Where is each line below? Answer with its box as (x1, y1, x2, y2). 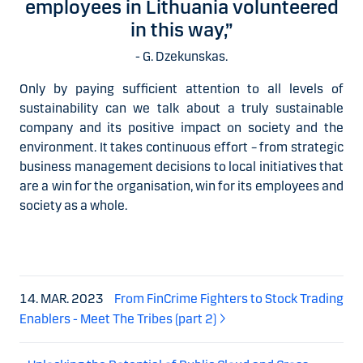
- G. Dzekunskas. (135, 48, 228, 64)
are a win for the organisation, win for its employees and (19, 177, 344, 194)
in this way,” (130, 18, 233, 41)
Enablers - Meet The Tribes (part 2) (19, 310, 216, 327)
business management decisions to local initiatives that (19, 158, 344, 174)
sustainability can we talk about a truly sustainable (19, 100, 344, 116)
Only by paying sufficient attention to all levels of (19, 80, 344, 96)
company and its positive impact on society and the (19, 119, 344, 135)
